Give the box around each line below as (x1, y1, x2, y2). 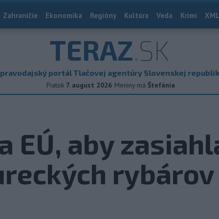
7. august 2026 (66, 81, 112, 89)
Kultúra (124, 11, 149, 20)
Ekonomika (45, 11, 82, 20)
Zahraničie (3, 11, 38, 20)
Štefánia (148, 81, 175, 89)
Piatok (46, 81, 64, 89)
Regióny (90, 11, 116, 20)
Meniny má (114, 81, 148, 89)
